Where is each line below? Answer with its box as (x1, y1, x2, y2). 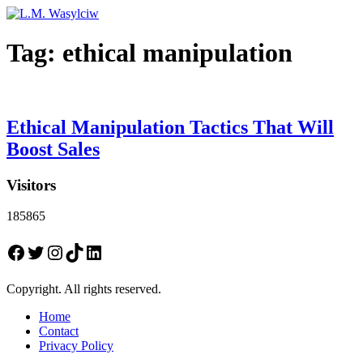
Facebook (6, 241, 82, 263)
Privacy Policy (39, 339, 113, 353)
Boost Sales (6, 138, 100, 160)
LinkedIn (83, 241, 156, 263)
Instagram (45, 241, 123, 263)
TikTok (64, 241, 121, 263)
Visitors (6, 176, 56, 194)
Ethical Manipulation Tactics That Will (6, 116, 334, 138)
